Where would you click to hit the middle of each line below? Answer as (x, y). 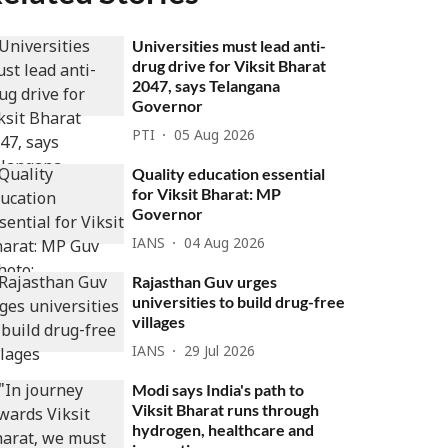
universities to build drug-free (239, 301)
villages (159, 321)
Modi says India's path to (218, 389)
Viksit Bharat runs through (226, 409)
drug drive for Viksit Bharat (229, 65)
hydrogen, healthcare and (223, 429)
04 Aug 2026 (225, 244)
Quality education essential (229, 173)
